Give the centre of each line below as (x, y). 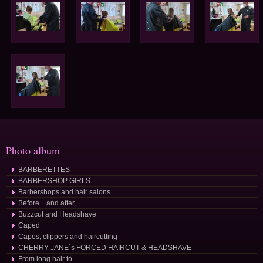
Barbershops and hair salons (64, 192)
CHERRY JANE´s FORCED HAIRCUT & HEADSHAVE (105, 248)
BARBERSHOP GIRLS (54, 181)
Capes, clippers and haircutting (68, 237)
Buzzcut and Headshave (57, 214)
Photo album (33, 150)
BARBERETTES (44, 170)
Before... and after (46, 203)
